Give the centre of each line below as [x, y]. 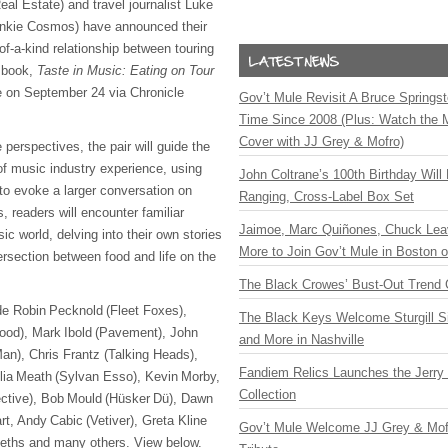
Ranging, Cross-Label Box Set [326, 196]
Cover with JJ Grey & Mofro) [321, 141]
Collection [267, 394]
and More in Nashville [301, 339]
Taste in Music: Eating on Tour [125, 70]
